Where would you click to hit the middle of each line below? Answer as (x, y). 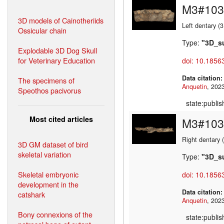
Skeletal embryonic (48, 174)
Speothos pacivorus (49, 90)
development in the (48, 184)
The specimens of (46, 80)
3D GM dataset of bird (53, 144)
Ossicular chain (42, 30)
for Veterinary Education (56, 60)
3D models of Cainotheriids (61, 20)
